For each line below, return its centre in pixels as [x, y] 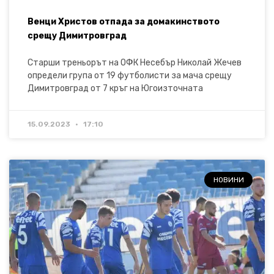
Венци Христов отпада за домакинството [124, 21]
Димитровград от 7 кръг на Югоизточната [115, 88]
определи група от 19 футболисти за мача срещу [130, 75]
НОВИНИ [228, 180]
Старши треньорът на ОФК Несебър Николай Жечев [135, 62]
